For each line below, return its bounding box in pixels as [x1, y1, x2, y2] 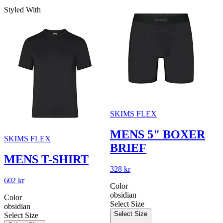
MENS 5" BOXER [110, 128, 205, 141]
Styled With [4, 5, 41, 14]
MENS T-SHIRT [4, 153, 89, 166]
